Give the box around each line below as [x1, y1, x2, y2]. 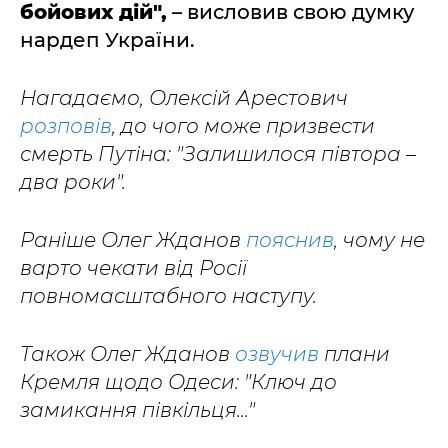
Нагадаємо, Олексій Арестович [20, 85, 348, 110]
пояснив [246, 227, 334, 252]
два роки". [20, 169, 126, 194]
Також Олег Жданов [20, 341, 235, 366]
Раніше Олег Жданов [20, 227, 246, 252]
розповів [20, 113, 112, 138]
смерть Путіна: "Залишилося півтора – [20, 141, 416, 166]
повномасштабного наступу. [20, 283, 317, 308]
